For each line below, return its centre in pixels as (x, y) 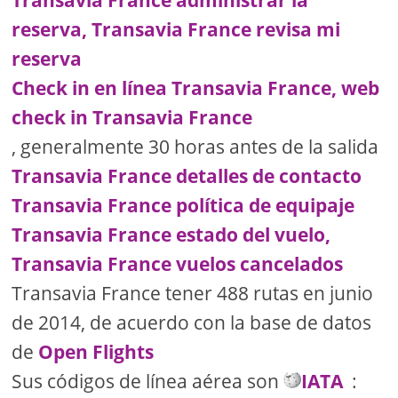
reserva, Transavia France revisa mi (176, 30)
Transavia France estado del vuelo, (171, 235)
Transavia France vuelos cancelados (178, 264)
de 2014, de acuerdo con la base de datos (192, 323)
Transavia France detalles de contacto (187, 176)
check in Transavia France (132, 118)
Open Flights (96, 352)
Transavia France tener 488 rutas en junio (193, 294)
